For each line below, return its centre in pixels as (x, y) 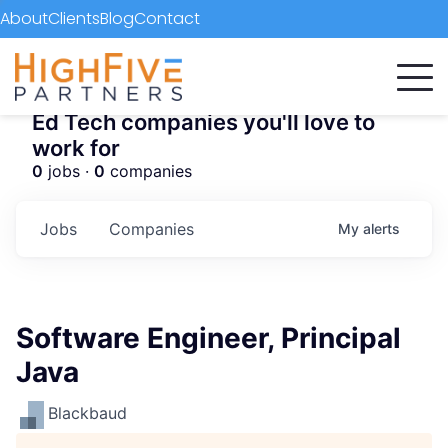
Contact (167, 19)
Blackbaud (87, 413)
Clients (74, 19)
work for (76, 148)
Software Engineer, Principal (208, 338)
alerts (381, 228)
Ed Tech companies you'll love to (203, 122)
